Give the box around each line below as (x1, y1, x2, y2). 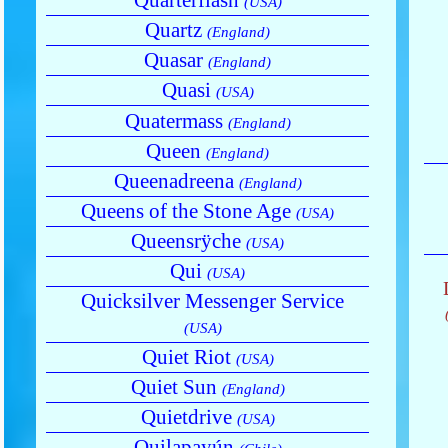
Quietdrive (140, 404, 237, 429)
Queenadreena (113, 168, 239, 193)
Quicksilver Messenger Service (80, 289, 344, 314)
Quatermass (124, 108, 228, 133)
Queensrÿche (131, 229, 246, 254)
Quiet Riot (141, 344, 236, 369)
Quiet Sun (130, 374, 222, 399)
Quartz (145, 18, 207, 43)
